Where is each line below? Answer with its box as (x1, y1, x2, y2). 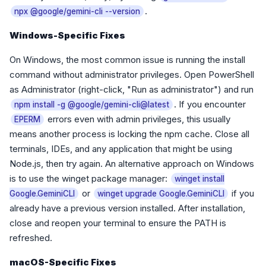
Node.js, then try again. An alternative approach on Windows (9, 158, 254, 169)
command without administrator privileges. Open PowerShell (9, 69, 254, 80)
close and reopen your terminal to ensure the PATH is (9, 217, 226, 229)
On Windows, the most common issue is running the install (9, 54, 245, 65)
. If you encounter (174, 99, 246, 110)
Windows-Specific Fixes (9, 30, 125, 41)
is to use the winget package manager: (9, 173, 170, 184)
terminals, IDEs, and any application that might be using (9, 143, 232, 154)
